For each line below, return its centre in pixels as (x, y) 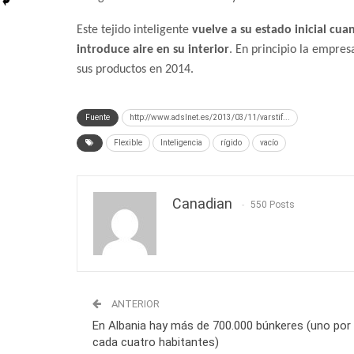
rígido (231, 143)
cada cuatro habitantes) (156, 343)
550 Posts (273, 205)
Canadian (202, 204)
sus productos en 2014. (135, 70)
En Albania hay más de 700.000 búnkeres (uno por (222, 326)
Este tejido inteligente (134, 30)
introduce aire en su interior (153, 50)
